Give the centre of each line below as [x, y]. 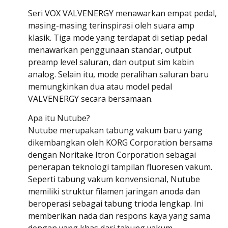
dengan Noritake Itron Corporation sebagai [112, 155]
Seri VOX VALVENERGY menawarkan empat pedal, [122, 13]
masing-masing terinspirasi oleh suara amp [111, 25]
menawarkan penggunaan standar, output [110, 50]
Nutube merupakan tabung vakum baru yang [115, 131]
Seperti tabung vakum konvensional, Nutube [114, 179]
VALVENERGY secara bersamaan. [90, 98]
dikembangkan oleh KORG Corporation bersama [120, 143]
